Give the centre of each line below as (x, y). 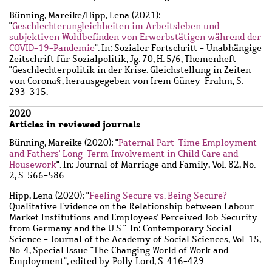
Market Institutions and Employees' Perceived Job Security (133, 217)
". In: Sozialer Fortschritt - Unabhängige (178, 48)
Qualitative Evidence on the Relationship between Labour (131, 206)
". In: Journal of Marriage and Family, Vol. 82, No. (156, 164)
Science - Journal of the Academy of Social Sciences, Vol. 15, (135, 239)
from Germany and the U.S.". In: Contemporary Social (121, 228)
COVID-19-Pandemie (52, 48)
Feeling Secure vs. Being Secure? (158, 195)
